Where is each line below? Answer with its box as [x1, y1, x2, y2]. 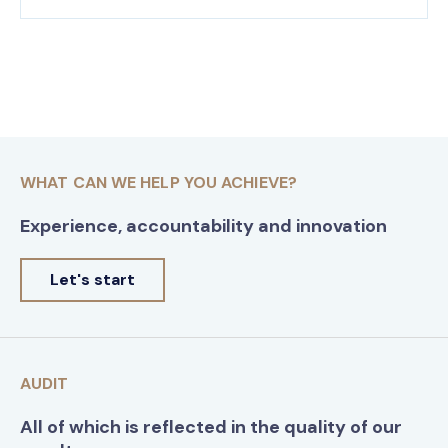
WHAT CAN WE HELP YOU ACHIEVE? [20, 172, 297, 194]
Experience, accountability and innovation [20, 214, 387, 239]
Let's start [50, 269, 135, 291]
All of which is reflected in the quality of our [20, 415, 402, 440]
